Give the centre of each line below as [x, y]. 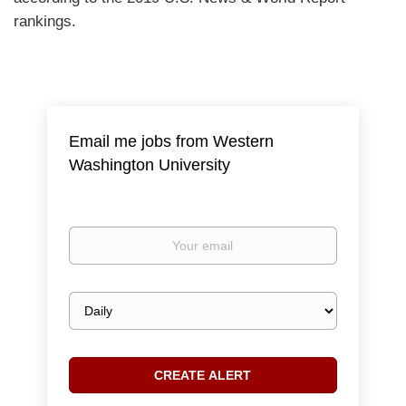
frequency [97, 318]
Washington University [150, 165]
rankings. [45, 21]
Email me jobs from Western [172, 141]
